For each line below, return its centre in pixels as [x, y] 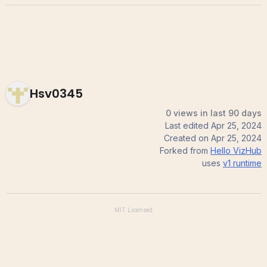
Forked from [184, 151]
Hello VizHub [236, 151]
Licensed [139, 210]
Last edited [188, 126]
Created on [187, 138]
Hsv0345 [56, 93]
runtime [246, 163]
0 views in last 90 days [214, 113]
